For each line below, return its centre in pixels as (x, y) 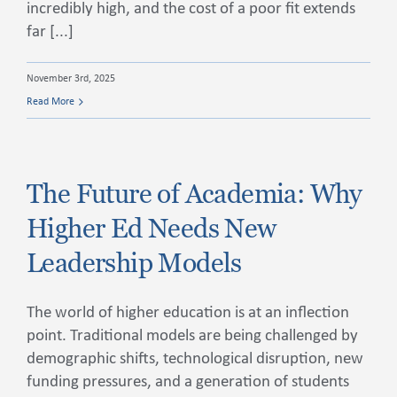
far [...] (50, 32)
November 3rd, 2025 (71, 79)
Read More (51, 102)
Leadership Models (134, 263)
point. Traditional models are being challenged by (192, 336)
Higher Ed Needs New (152, 228)
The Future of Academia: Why (195, 194)
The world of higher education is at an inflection (188, 313)
